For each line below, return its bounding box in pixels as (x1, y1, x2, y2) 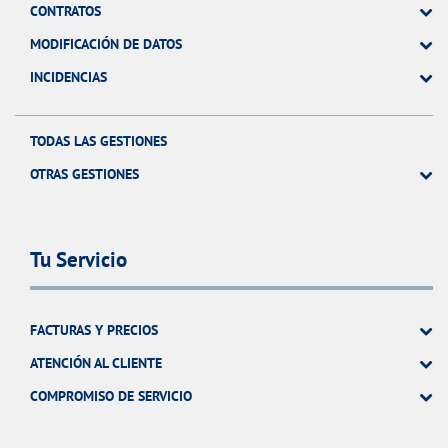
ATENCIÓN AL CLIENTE (30, 354, 162, 373)
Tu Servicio (30, 246, 127, 274)
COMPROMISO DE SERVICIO (30, 387, 192, 406)
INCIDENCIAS (30, 67, 107, 86)
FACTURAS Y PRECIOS (30, 321, 158, 340)
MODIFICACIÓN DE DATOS (30, 34, 182, 53)
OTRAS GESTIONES (30, 164, 139, 183)
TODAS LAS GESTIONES (30, 131, 167, 150)
